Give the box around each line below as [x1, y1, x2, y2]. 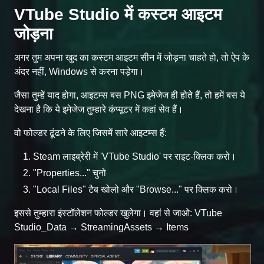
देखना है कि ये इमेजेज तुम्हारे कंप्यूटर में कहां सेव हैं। [14, 104, 183, 114]
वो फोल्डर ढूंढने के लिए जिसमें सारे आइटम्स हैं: [14, 127, 167, 138]
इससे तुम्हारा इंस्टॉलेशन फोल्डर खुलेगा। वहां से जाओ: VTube [14, 207, 222, 218]
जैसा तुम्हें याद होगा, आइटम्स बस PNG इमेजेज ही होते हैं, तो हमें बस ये [14, 90, 245, 100]
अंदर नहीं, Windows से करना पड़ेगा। [14, 66, 144, 77]
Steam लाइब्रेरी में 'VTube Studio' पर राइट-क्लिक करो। [33, 151, 236, 161]
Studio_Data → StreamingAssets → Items [14, 222, 189, 232]
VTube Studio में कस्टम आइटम [14, 5, 222, 24]
